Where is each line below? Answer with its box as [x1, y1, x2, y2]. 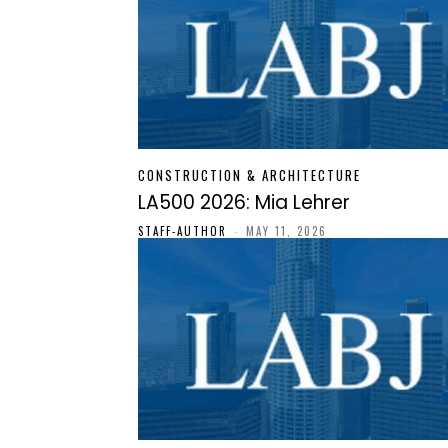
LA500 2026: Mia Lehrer [138, 188, 350, 216]
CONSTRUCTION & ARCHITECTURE [138, 164, 361, 185]
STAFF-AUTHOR [138, 222, 227, 239]
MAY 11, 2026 [246, 222, 327, 239]
